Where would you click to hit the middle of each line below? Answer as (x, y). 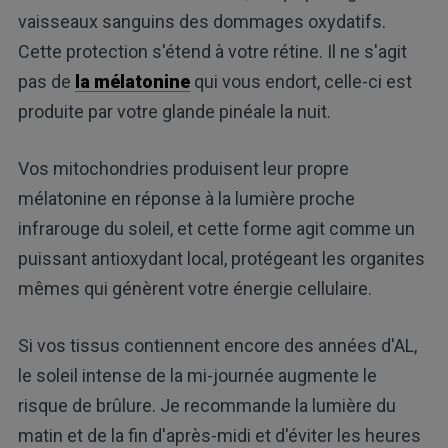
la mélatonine (132, 82)
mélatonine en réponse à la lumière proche (186, 199)
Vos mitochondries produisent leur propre (183, 169)
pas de (46, 82)
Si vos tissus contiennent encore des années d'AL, (217, 346)
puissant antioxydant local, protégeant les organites (221, 259)
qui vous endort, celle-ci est (300, 82)
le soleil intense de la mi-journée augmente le (197, 376)
